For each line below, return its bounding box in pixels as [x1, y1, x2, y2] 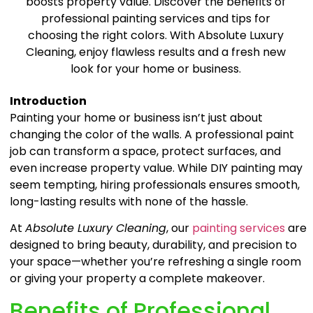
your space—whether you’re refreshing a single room [10, 254, 302, 270]
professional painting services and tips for [41, 10, 270, 27]
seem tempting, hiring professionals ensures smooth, [10, 177, 300, 194]
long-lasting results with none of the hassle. [10, 194, 249, 210]
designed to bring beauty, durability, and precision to [10, 237, 298, 254]
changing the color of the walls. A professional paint [10, 126, 295, 143]
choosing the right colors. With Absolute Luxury [28, 27, 284, 43]
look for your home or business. [71, 60, 241, 77]
